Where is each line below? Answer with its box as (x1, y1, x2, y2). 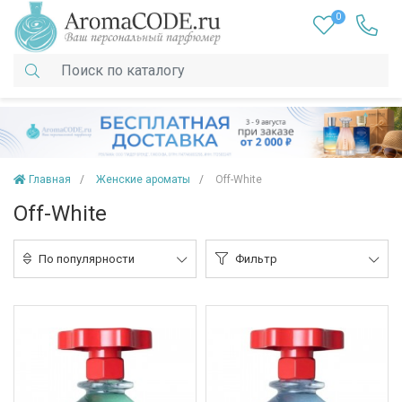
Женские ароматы (96, 173, 190, 187)
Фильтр (235, 252, 277, 267)
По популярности (39, 252, 135, 267)
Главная (29, 173, 71, 187)
